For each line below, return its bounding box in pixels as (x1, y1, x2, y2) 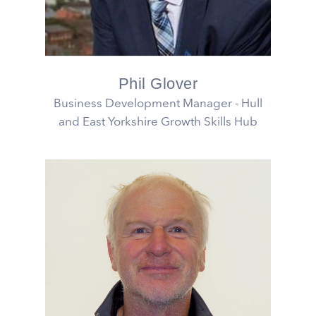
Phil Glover (118, 75, 198, 93)
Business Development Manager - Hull (54, 98, 262, 111)
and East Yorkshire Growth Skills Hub (59, 116, 257, 129)
